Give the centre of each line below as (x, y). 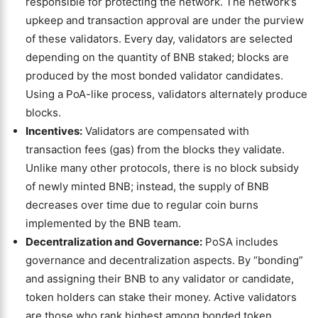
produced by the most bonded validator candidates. (154, 76)
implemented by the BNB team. (103, 223)
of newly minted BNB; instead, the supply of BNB (147, 186)
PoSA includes (240, 242)
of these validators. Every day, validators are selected (159, 39)
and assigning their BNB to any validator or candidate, (160, 279)
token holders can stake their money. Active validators (161, 297)
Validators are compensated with (166, 131)
